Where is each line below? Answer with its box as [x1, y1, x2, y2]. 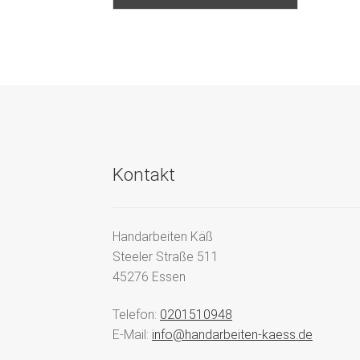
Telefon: [112, 307, 161, 323]
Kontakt [112, 163, 176, 186]
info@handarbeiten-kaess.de [152, 327, 313, 343]
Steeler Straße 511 [112, 248, 219, 264]
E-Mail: [112, 327, 153, 343]
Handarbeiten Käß [112, 228, 214, 244]
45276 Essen [112, 268, 186, 284]
